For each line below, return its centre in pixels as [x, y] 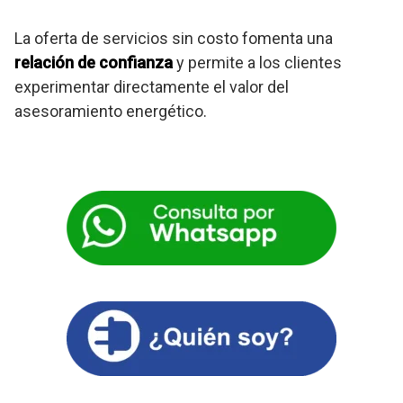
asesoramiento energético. [111, 111]
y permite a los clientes [257, 62]
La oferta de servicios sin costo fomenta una [174, 38]
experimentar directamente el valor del [152, 86]
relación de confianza [94, 62]
